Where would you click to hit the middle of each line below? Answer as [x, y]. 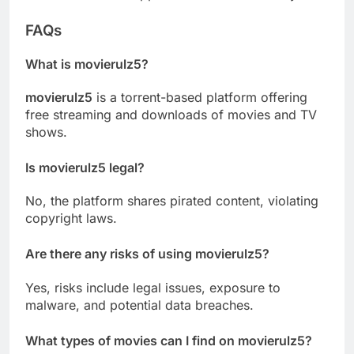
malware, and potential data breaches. [139, 305]
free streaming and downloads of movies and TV [171, 115]
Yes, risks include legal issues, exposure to [153, 287]
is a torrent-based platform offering [200, 98]
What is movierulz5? [87, 64]
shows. [46, 132]
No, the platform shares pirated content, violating [172, 201]
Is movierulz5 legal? [85, 168]
